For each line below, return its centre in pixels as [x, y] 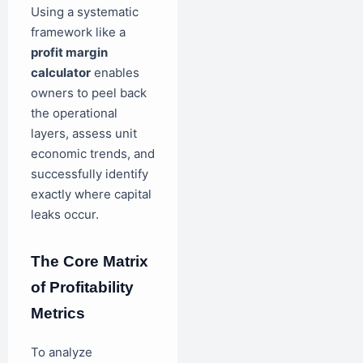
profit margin [69, 53]
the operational [74, 113]
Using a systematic [85, 12]
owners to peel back [89, 93]
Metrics [58, 314]
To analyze [62, 352]
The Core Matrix [90, 262]
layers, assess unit [84, 134]
